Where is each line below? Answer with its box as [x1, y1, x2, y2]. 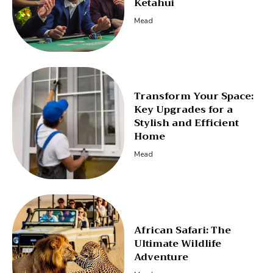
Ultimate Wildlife [133, 235, 221, 252]
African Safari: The [133, 221, 231, 239]
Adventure [133, 248, 188, 266]
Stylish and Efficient [133, 115, 239, 132]
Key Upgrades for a [133, 101, 233, 119]
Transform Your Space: [133, 88, 253, 105]
